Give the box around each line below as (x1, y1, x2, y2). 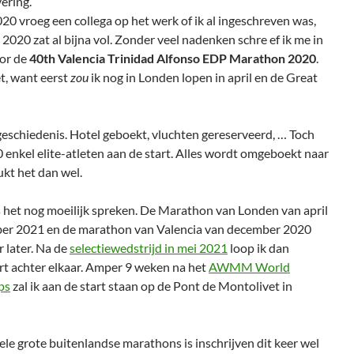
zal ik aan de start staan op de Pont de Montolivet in (10, 278, 292, 293)
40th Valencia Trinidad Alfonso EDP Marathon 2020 (29, 51, 316, 66)
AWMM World (209, 259, 290, 274)
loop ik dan (228, 240, 289, 255)
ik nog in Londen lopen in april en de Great (91, 70, 318, 85)
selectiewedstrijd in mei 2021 (70, 240, 228, 255)
